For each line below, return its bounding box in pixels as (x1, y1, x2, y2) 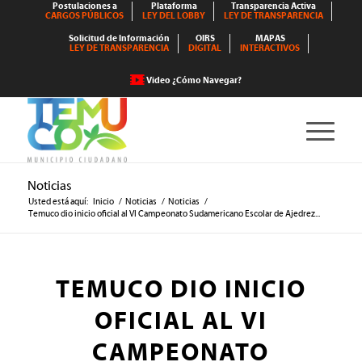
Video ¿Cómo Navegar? (146, 75, 242, 86)
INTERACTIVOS (240, 43, 301, 53)
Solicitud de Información (69, 33, 170, 44)
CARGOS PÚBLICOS (45, 11, 124, 21)
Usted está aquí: (27, 196, 88, 207)
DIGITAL (188, 43, 222, 53)
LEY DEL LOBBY (142, 11, 206, 21)
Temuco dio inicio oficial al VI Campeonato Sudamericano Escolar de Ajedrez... (27, 208, 320, 219)
